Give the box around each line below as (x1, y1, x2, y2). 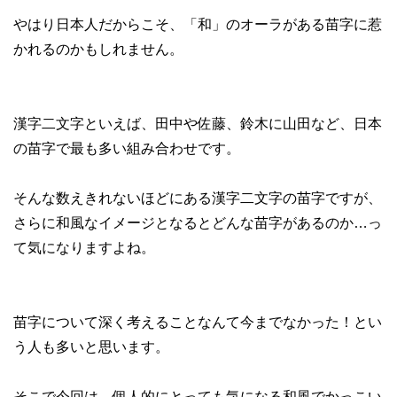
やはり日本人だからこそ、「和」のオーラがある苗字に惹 (13, 16, 382, 32)
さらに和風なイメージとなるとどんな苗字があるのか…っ (13, 214, 382, 230)
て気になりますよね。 (13, 239, 155, 255)
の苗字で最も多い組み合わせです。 (13, 140, 240, 156)
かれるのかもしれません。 (13, 41, 183, 57)
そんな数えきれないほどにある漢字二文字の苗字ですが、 (13, 190, 382, 206)
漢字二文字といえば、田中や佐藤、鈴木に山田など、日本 (13, 115, 382, 131)
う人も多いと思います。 (13, 339, 169, 354)
